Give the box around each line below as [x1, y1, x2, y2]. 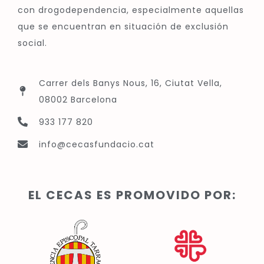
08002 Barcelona [39, 93, 118, 105]
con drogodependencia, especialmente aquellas [18, 4, 244, 16]
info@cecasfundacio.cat [39, 138, 155, 150]
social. [18, 37, 47, 49]
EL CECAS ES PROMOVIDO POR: [28, 186, 236, 203]
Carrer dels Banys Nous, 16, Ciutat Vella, [39, 77, 223, 89]
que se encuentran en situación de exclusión [18, 20, 229, 32]
